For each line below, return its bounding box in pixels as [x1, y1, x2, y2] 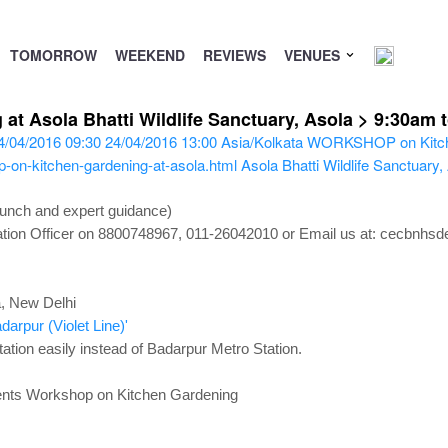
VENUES [283, 45, 344, 65]
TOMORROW [9, 45, 97, 65]
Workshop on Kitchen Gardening [25, 386, 242, 403]
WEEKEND [114, 45, 185, 65]
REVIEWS [202, 45, 266, 65]
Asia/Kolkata [220, 131, 303, 152]
